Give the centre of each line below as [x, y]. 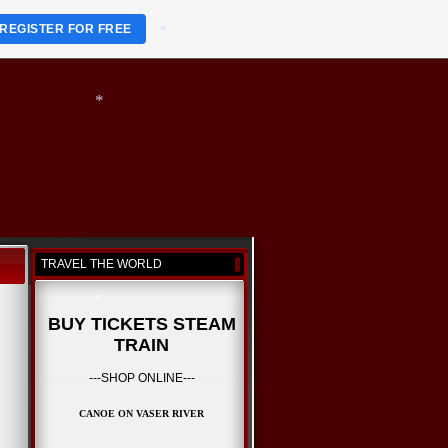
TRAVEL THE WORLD [101, 264]
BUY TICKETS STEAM [141, 323]
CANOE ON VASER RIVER [141, 413]
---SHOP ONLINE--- [141, 377]
